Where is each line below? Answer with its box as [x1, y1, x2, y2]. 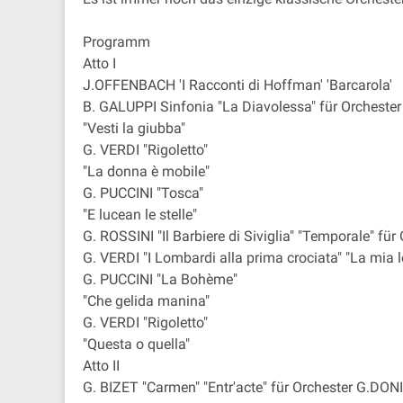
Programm [83, 33, 150, 50]
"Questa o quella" [83, 336, 190, 353]
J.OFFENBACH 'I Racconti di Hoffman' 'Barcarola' [83, 76, 392, 94]
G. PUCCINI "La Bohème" [83, 271, 237, 288]
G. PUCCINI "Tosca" [83, 184, 203, 201]
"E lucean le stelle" [83, 206, 197, 223]
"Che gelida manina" [83, 292, 210, 309]
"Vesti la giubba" [83, 120, 185, 137]
